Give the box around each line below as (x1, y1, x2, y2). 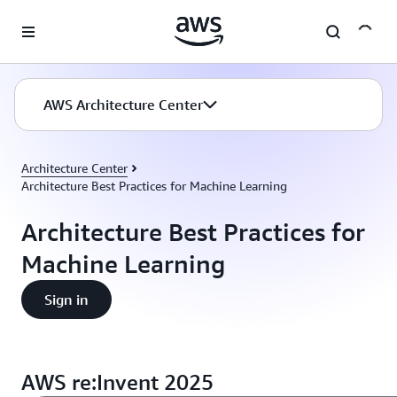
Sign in (44, 291, 89, 308)
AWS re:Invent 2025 (21, 370, 214, 394)
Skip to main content (8, 11, 122, 25)
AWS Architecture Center (43, 96, 203, 113)
